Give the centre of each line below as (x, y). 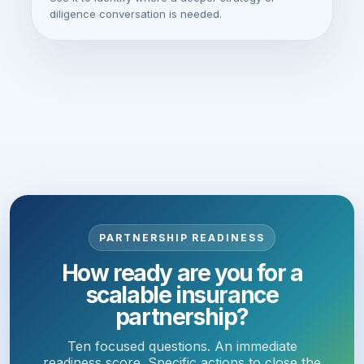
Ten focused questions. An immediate (182, 346)
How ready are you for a (182, 273)
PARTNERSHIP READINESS (182, 238)
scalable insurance (182, 295)
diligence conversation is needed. (136, 14)
